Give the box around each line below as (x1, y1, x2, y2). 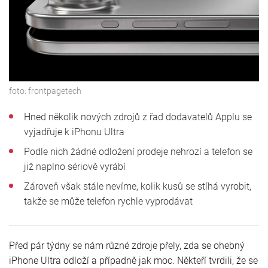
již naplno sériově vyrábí (24, 160, 126, 172)
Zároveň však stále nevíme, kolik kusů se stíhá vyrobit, (24, 180, 251, 192)
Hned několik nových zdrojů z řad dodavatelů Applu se (24, 111, 252, 123)
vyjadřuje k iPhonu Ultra (24, 126, 124, 138)
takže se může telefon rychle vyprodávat (24, 195, 193, 207)
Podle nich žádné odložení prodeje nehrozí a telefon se (24, 145, 252, 157)
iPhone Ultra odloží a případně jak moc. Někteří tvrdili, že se (9, 254, 258, 266)
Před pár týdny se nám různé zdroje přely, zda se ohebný (9, 239, 245, 251)
